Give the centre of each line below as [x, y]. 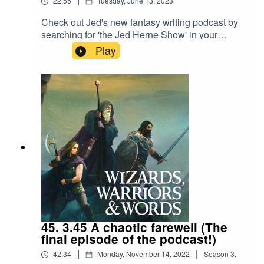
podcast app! [68, 47]
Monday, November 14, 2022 [143, 254]
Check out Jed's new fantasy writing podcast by [140, 22]
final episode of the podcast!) [129, 239]
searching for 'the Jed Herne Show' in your [129, 35]
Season [216, 254]
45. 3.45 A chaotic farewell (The [134, 227]
